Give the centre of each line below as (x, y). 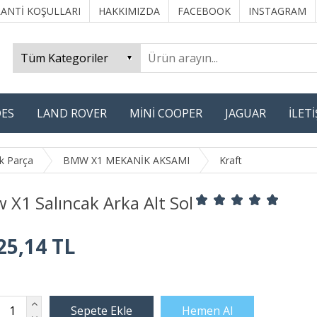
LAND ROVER (72, 113)
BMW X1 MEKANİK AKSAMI (126, 160)
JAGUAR (246, 113)
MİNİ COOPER (166, 113)
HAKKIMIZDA (129, 11)
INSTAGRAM (277, 11)
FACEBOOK (204, 11)
